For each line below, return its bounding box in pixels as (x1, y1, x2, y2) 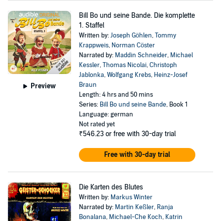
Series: (78, 101, 100, 109)
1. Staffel (78, 21, 104, 30)
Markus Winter (110, 193, 152, 201)
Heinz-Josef (153, 71, 187, 79)
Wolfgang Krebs (107, 71, 151, 79)
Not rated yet (78, 120, 115, 128)
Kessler (78, 61, 100, 69)
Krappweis (78, 41, 109, 49)
